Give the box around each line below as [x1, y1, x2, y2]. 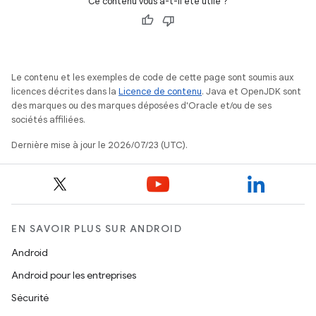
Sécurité [11, 291, 49, 305]
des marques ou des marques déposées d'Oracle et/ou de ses [11, 99, 272, 112]
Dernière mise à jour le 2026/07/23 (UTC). [11, 139, 188, 152]
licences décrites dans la [11, 85, 119, 98]
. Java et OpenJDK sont [202, 85, 301, 98]
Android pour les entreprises [11, 269, 136, 282]
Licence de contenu [119, 85, 202, 98]
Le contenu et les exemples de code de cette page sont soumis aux [11, 71, 293, 84]
